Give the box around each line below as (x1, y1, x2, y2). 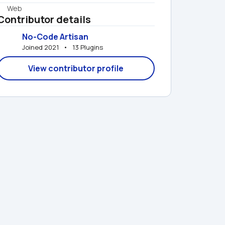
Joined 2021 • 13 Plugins (22, 42, 103, 52)
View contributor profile (28, 63, 124, 74)
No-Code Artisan (22, 31, 88, 42)
